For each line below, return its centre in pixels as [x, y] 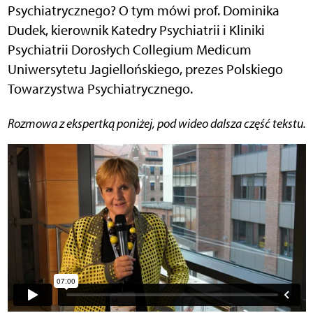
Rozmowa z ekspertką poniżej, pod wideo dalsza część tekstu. [160, 124]
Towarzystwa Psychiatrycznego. [100, 89]
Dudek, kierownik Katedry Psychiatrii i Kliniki [136, 30]
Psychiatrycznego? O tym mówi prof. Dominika [143, 11]
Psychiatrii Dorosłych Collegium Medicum [129, 50]
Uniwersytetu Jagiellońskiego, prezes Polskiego [145, 70]
